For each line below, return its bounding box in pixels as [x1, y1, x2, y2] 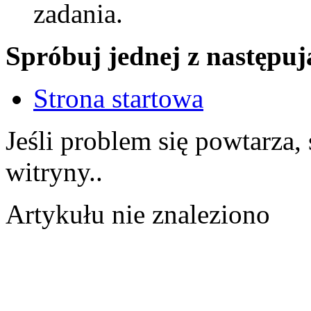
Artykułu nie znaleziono [6, 199, 270, 229]
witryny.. [6, 157, 103, 187]
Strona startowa [33, 83, 203, 113]
